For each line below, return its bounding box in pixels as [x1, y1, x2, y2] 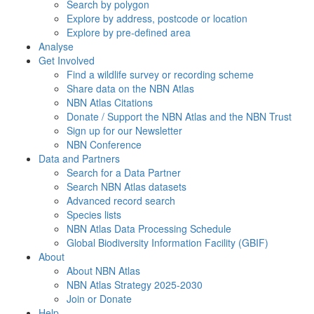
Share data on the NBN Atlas [67, 81, 194, 95]
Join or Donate [67, 292, 132, 306]
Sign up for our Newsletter [67, 123, 182, 137]
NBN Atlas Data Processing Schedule [67, 221, 231, 235]
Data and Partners [39, 151, 120, 165]
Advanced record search [67, 193, 175, 207]
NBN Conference [67, 137, 142, 151]
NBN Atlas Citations [67, 95, 153, 109]
